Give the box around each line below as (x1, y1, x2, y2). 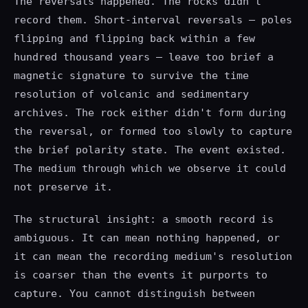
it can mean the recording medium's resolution (14, 250, 292, 263)
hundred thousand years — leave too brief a (14, 51, 274, 64)
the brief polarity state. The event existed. (14, 144, 286, 157)
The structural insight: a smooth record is (14, 212, 274, 225)
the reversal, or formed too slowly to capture (14, 125, 292, 138)
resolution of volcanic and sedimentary (14, 88, 249, 101)
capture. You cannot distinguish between (14, 287, 255, 300)
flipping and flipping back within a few (14, 32, 255, 45)
